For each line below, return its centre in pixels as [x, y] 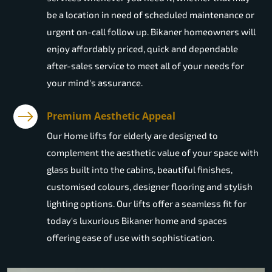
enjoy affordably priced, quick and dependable [142, 49]
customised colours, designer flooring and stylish [150, 187]
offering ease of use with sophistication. [131, 238]
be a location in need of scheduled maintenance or [151, 15]
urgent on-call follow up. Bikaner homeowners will [151, 32]
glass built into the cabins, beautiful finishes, [140, 170]
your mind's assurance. [95, 83]
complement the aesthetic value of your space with [153, 153]
